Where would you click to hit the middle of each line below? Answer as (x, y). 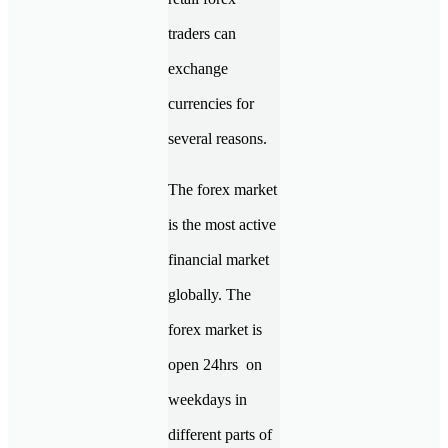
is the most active (222, 224)
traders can (202, 33)
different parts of (220, 434)
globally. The (209, 294)
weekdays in (207, 399)
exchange (198, 68)
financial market (218, 259)
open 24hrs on (215, 364)
